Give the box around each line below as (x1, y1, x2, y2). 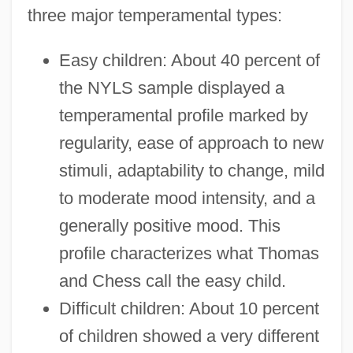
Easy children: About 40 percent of (58, 50, 320, 70)
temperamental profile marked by (58, 105, 308, 125)
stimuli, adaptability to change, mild (58, 160, 325, 180)
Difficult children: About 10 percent (58, 298, 319, 318)
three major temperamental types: (27, 5, 282, 25)
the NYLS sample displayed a (58, 77, 284, 98)
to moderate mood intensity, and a (58, 188, 315, 208)
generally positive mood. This (58, 215, 281, 236)
